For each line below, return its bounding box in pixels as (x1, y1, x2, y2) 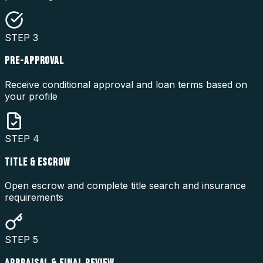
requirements (5, 191, 63, 204)
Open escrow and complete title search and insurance (5, 180, 246, 192)
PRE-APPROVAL (5, 54, 65, 68)
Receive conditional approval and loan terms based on (5, 79, 247, 91)
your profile (5, 90, 58, 103)
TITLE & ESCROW (5, 155, 70, 169)
